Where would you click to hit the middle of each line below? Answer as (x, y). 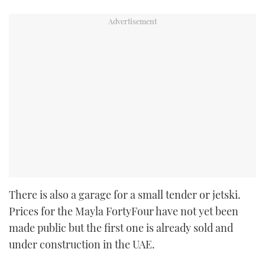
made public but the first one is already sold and (121, 228)
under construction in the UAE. (82, 245)
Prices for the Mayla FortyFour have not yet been (124, 211)
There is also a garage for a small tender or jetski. (125, 195)
